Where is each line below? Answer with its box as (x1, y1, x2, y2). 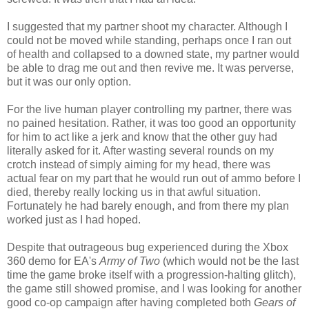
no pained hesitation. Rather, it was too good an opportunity (7, 117, 296, 129)
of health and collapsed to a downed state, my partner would (7, 48, 299, 60)
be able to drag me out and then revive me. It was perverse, (7, 61, 294, 74)
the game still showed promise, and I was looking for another (7, 282, 301, 295)
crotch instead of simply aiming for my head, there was (7, 158, 270, 170)
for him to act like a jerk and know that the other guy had (7, 130, 277, 143)
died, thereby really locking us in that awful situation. (7, 186, 261, 198)
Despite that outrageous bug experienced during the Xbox (7, 241, 288, 253)
